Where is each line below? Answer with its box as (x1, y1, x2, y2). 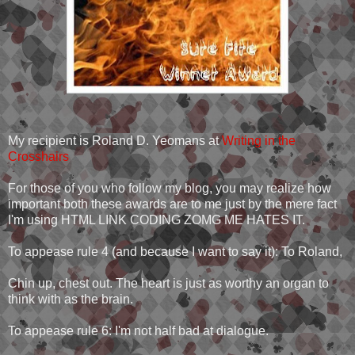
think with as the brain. (8, 292, 133, 307)
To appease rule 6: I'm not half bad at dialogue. (8, 324, 269, 338)
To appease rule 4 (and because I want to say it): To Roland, (8, 245, 342, 259)
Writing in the (222, 134, 296, 148)
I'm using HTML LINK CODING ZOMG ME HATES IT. (8, 213, 305, 227)
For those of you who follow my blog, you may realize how (8, 181, 331, 196)
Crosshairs (8, 150, 69, 164)
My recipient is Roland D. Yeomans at (8, 134, 222, 148)
